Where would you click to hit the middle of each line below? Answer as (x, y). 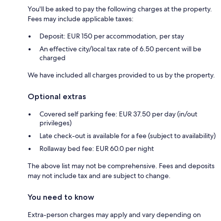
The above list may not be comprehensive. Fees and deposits (121, 166)
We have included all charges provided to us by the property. (121, 75)
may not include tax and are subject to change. (99, 175)
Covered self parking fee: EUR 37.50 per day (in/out (118, 114)
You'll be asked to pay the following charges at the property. (120, 9)
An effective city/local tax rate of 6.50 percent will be (120, 49)
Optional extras (57, 96)
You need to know (61, 197)
